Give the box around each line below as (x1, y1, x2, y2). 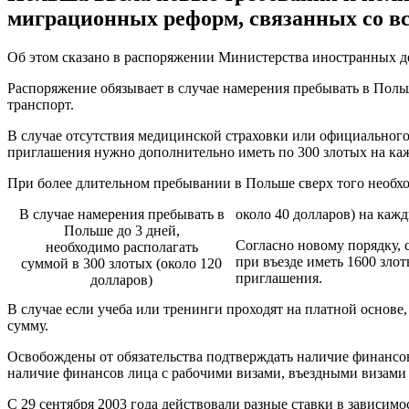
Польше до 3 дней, (63, 222, 180, 238)
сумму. (7, 317, 48, 333)
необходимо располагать (45, 238, 198, 255)
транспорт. (7, 96, 74, 112)
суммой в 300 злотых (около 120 (21, 255, 222, 271)
